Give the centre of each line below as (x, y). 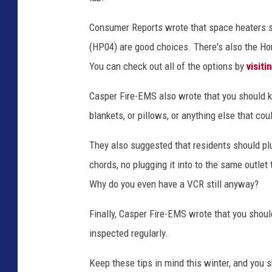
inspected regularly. (129, 233)
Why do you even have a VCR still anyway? (174, 184)
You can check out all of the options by (168, 66)
